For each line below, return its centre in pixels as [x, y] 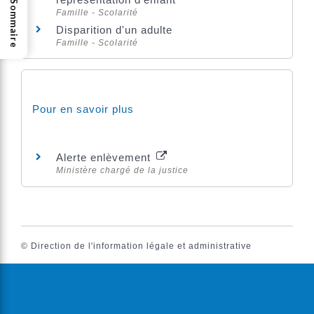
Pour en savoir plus [83, 109]
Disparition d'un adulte [114, 30]
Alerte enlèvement [105, 158]
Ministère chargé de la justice [122, 171]
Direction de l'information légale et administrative [141, 246]
